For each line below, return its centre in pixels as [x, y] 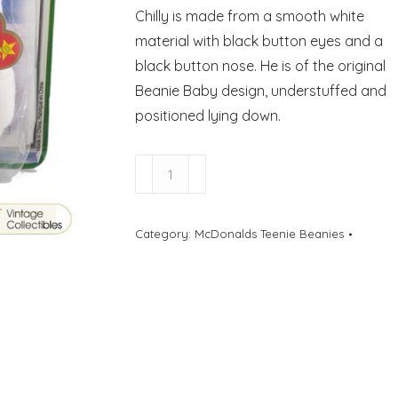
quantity [161, 315]
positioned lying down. [207, 115]
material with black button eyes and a [259, 41]
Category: [164, 234]
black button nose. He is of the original [260, 66]
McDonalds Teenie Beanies [269, 234]
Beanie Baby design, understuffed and [260, 91]
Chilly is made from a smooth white [249, 16]
